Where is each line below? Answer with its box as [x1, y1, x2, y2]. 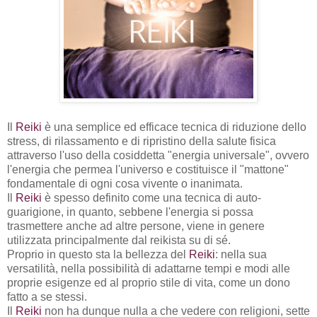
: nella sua [215, 248, 267, 261]
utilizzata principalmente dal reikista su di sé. [7, 234, 234, 247]
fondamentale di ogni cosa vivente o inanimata [7, 178, 240, 190]
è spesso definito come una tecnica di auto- [42, 192, 261, 204]
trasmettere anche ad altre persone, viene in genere [7, 220, 265, 233]
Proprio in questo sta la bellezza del [7, 248, 189, 261]
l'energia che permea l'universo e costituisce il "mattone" [7, 163, 289, 176]
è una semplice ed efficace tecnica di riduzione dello [42, 121, 306, 134]
